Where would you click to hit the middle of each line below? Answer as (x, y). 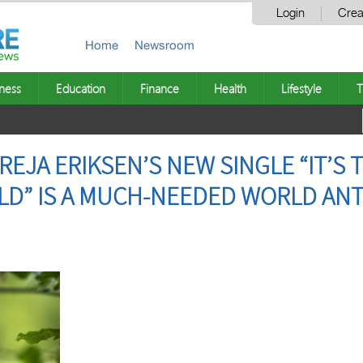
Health (230, 88)
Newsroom (164, 45)
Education (81, 88)
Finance (160, 88)
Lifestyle (301, 88)
